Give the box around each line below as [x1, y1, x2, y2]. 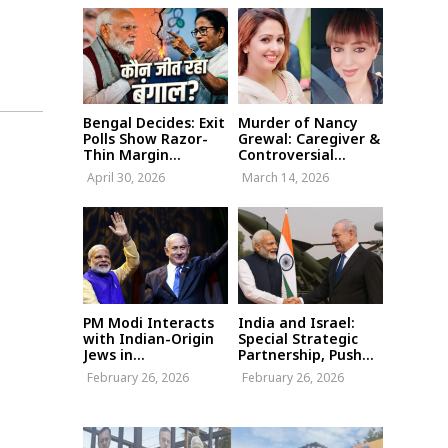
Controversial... [238, 145, 346, 165]
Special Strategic [238, 328, 358, 348]
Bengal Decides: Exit [83, 113, 225, 133]
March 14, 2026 [242, 169, 329, 187]
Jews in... [83, 344, 145, 364]
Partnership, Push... [238, 344, 374, 364]
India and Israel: [238, 312, 355, 332]
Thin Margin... [83, 145, 181, 165]
